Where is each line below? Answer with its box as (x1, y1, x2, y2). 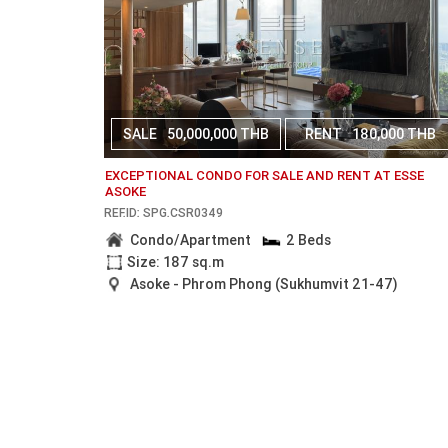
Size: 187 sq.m (127, 253, 225, 272)
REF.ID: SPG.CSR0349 (104, 204, 223, 220)
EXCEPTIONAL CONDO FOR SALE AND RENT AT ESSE (105, 167, 425, 185)
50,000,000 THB (167, 125, 270, 143)
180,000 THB (351, 125, 436, 143)
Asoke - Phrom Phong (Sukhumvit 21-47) (130, 274, 399, 293)
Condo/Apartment (130, 230, 252, 249)
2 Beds (285, 230, 331, 249)
